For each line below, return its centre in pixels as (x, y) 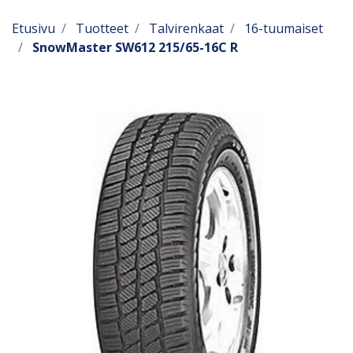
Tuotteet (102, 28)
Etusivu (33, 28)
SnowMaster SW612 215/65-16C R (135, 47)
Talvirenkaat (186, 28)
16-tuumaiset (284, 28)
